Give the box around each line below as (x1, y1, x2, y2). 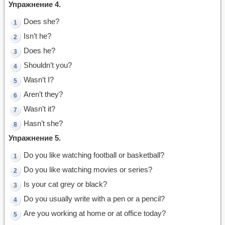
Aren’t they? (24, 89, 63, 98)
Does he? (24, 46, 55, 55)
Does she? (24, 17, 59, 26)
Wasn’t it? (24, 104, 55, 113)
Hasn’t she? (24, 119, 63, 128)
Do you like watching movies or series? (24, 165, 152, 174)
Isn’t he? (24, 31, 51, 40)
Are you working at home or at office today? (24, 208, 166, 217)
